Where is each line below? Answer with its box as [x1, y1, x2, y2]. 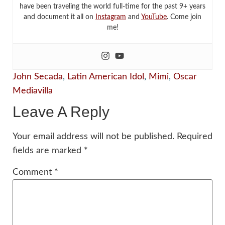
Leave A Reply [13, 103, 109, 121]
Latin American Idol [67, 72, 144, 82]
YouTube [141, 14, 167, 21]
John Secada [13, 72, 63, 82]
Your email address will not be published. [13, 132, 174, 142]
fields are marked [13, 146, 84, 156]
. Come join [167, 14, 201, 21]
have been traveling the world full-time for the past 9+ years [20, 3, 205, 11]
